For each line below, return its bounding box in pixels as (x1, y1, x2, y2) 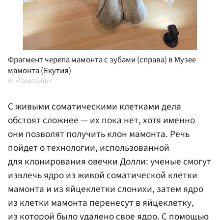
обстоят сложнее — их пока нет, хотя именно (8, 113, 195, 128)
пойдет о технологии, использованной (8, 141, 169, 155)
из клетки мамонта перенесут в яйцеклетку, (8, 196, 194, 210)
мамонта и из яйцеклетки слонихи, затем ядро (8, 182, 203, 196)
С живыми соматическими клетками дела (8, 100, 181, 114)
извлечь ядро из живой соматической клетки (8, 168, 197, 183)
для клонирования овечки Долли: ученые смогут (8, 155, 211, 169)
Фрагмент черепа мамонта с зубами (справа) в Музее (8, 54, 196, 66)
